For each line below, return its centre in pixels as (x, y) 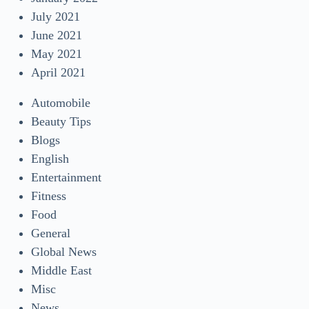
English (50, 158)
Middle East (61, 270)
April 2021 (58, 72)
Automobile (61, 102)
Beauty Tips (61, 121)
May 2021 (57, 53)
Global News (64, 251)
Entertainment (66, 177)
